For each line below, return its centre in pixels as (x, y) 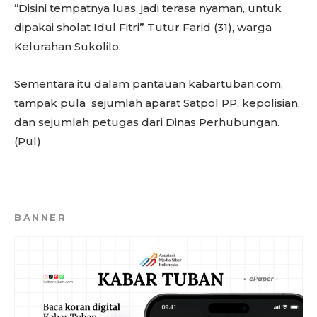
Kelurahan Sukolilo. (68, 46)
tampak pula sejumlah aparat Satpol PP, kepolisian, (157, 103)
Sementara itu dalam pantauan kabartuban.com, (149, 84)
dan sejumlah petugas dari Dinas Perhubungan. (147, 122)
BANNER (40, 217)
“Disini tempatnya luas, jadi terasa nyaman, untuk (148, 8)
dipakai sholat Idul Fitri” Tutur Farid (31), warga (143, 27)
